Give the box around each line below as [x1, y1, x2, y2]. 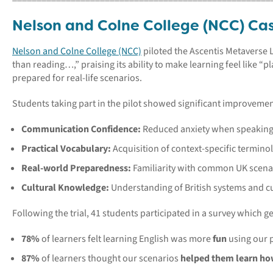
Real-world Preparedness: [21, 161, 131, 175]
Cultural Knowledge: [21, 181, 109, 194]
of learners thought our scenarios [40, 252, 180, 265]
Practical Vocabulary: [21, 142, 111, 155]
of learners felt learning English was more [40, 232, 211, 246]
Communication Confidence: [21, 122, 141, 136]
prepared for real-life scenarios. [12, 71, 142, 85]
